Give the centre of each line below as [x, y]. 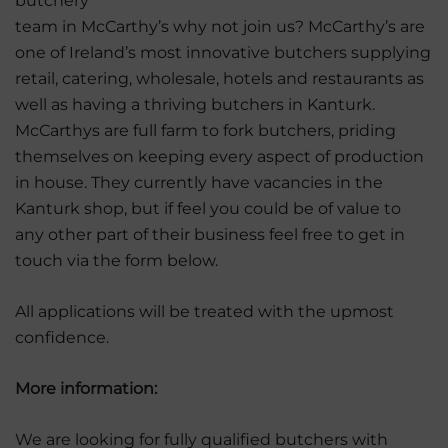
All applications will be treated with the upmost [204, 311]
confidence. [62, 337]
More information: [86, 388]
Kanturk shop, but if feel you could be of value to [208, 208]
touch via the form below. [116, 260]
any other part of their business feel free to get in [210, 234]
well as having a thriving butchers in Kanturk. [195, 104]
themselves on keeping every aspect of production [219, 156]
